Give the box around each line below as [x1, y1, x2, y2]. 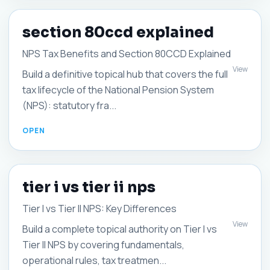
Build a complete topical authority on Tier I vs [22, 222, 217, 236]
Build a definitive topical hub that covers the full [22, 67, 228, 81]
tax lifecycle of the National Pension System [22, 83, 214, 96]
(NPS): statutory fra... [22, 99, 116, 112]
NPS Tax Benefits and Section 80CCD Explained [22, 47, 231, 60]
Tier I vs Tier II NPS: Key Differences [22, 202, 177, 215]
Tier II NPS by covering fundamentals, [22, 238, 184, 251]
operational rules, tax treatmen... [22, 254, 166, 267]
